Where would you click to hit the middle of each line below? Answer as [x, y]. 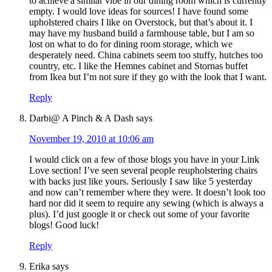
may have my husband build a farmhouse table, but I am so [142, 33]
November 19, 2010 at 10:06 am [91, 139]
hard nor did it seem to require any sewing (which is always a [146, 203]
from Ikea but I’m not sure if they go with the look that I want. [148, 77]
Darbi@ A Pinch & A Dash [81, 118]
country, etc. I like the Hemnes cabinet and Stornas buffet [138, 66]
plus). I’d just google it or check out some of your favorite [139, 214]
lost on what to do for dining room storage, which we [131, 44]
